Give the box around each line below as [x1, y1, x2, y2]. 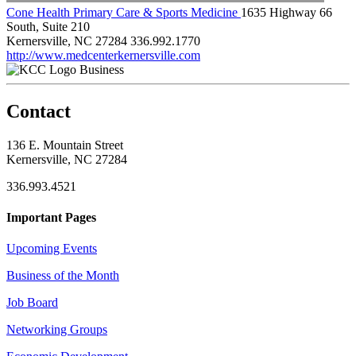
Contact [6, 100, 71, 122]
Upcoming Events [6, 242, 97, 256]
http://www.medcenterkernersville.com [6, 48, 200, 62]
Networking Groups [6, 323, 107, 337]
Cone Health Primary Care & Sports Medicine [6, 5, 241, 19]
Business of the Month [6, 269, 119, 283]
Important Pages [6, 210, 96, 224]
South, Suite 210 [6, 19, 90, 33]
